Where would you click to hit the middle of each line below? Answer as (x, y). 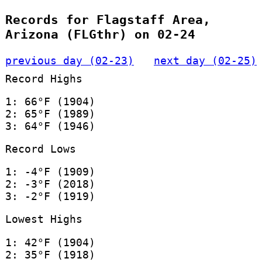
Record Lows (40, 149)
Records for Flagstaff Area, (108, 20)
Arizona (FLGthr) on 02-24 (100, 35)
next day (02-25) (206, 60)
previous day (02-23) (69, 60)
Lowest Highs (44, 219)
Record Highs (44, 78)
